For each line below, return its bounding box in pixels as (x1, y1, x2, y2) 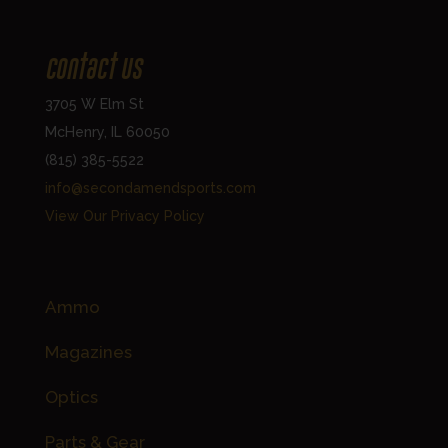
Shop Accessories (44, 253, 219, 290)
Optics (44, 387, 98, 408)
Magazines (44, 342, 132, 363)
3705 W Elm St (44, 96, 144, 113)
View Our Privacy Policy (44, 208, 205, 225)
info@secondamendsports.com (44, 180, 256, 197)
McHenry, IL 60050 (44, 124, 170, 141)
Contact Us (44, 52, 142, 87)
